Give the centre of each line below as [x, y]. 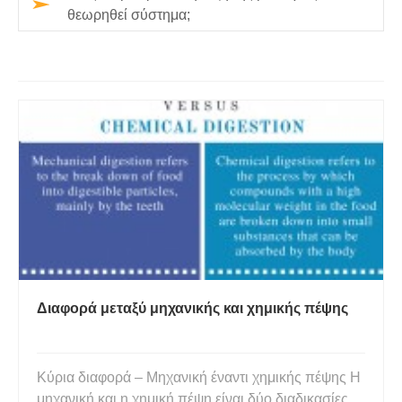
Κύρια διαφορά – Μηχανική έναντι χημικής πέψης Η [199, 377]
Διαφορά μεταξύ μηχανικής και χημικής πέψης [192, 308]
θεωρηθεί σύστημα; [129, 15]
